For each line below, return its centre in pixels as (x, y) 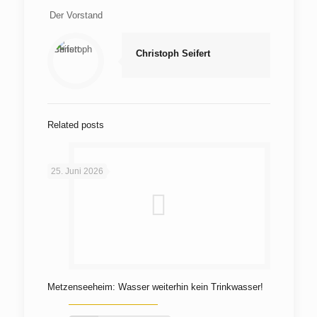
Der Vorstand (76, 15)
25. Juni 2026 (77, 171)
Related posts (75, 125)
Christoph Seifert (173, 53)
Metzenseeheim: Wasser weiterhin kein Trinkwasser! (155, 287)
